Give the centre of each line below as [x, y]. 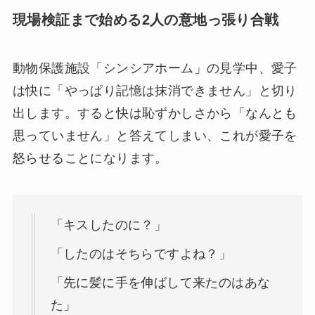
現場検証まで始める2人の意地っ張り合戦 [146, 19]
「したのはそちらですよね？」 [141, 253]
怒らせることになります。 [90, 159]
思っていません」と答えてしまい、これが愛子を [155, 136]
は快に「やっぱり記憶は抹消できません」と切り [155, 91]
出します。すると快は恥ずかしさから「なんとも [155, 114]
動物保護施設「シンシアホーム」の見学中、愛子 [155, 69]
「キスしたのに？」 [109, 225]
